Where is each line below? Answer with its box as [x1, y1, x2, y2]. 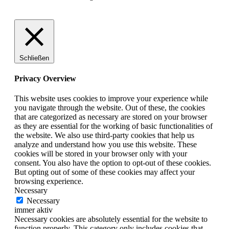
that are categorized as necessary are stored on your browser [14, 112, 207, 122]
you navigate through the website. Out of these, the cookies [14, 103, 205, 112]
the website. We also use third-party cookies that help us [14, 131, 194, 140]
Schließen [19, 54, 49, 62]
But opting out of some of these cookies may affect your [14, 168, 195, 177]
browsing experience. [14, 177, 83, 186]
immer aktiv [14, 205, 53, 215]
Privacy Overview [14, 74, 76, 83]
